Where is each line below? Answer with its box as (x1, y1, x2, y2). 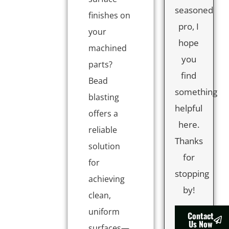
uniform (88, 205, 120, 217)
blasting (88, 91, 120, 103)
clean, (88, 189, 111, 201)
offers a (88, 107, 119, 119)
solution (88, 140, 121, 152)
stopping (174, 167, 209, 179)
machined (88, 42, 127, 54)
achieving (88, 173, 125, 185)
